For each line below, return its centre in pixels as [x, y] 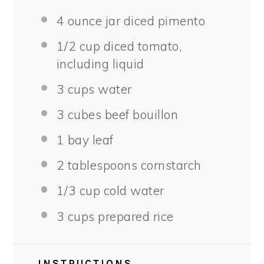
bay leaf [89, 140]
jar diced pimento [154, 20]
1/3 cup [78, 191]
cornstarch [169, 165]
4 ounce [79, 20]
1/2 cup [78, 46]
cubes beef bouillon [121, 115]
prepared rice [134, 216]
